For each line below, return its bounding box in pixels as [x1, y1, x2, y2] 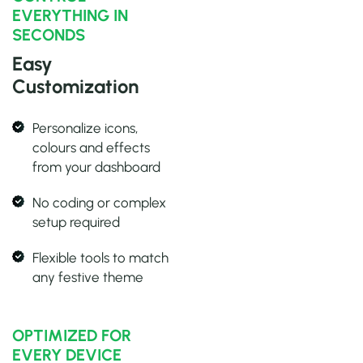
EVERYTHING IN [12, 6, 128, 26]
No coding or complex [32, 194, 166, 211]
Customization [12, 75, 139, 99]
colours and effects [32, 139, 150, 156]
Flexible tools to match [32, 250, 169, 267]
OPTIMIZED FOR [12, 326, 131, 346]
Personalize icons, [32, 120, 138, 137]
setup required [32, 214, 120, 231]
